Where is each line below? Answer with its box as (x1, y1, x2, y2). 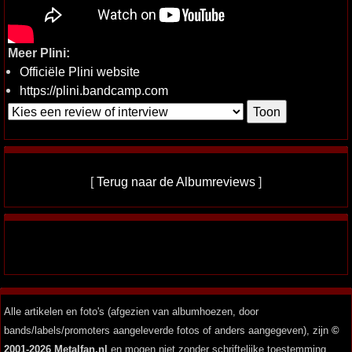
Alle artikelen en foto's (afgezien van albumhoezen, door (4, 305, 258, 317)
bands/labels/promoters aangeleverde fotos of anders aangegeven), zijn (4, 324, 332, 336)
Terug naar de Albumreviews (97, 174, 255, 189)
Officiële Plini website (20, 64, 140, 79)
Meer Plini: (8, 45, 70, 60)
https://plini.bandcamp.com (20, 82, 168, 97)
